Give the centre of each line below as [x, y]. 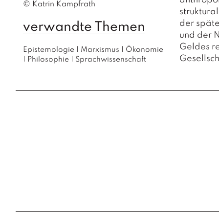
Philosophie [48, 60]
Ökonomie [144, 50]
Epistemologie [49, 50]
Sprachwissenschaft [111, 60]
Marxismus [100, 50]
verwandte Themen [84, 27]
